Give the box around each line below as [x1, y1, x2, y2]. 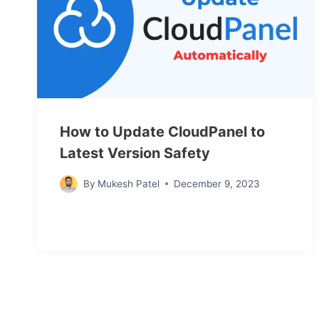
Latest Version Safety [60, 144, 210, 162]
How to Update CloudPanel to [60, 122, 265, 140]
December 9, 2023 [174, 178, 261, 190]
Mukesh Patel [98, 178, 160, 190]
